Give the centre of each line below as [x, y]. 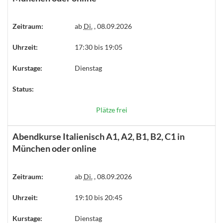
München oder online [55, 148]
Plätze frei [111, 110]
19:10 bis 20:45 [98, 197]
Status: [23, 89]
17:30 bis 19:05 [98, 47]
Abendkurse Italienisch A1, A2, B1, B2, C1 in [99, 136]
